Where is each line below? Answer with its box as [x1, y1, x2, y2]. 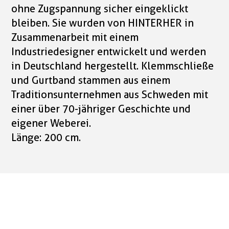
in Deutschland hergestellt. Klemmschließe [11, 60, 214, 73]
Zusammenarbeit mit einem [11, 31, 139, 44]
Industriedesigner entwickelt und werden [11, 45, 207, 58]
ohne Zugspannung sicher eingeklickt [11, 3, 189, 15]
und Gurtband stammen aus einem [11, 74, 171, 87]
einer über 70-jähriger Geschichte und [11, 103, 191, 116]
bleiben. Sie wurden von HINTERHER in [11, 17, 194, 30]
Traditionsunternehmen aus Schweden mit [11, 88, 209, 101]
